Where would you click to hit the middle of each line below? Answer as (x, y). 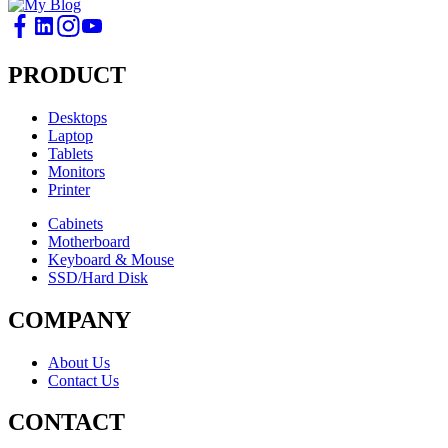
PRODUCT (67, 74)
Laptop (70, 135)
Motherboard (89, 241)
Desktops (77, 117)
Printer (69, 189)
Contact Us (83, 380)
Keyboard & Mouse (111, 259)
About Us (79, 362)
